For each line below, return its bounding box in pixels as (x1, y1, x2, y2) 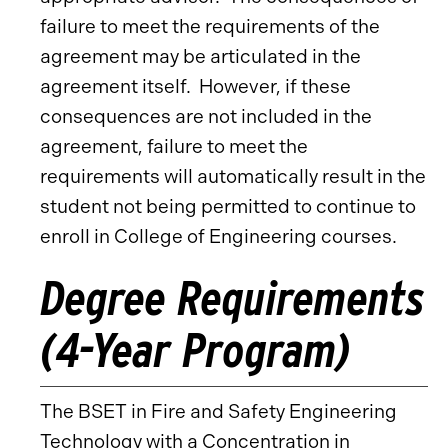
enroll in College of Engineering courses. (40, 225, 397, 248)
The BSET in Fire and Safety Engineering (40, 400, 397, 423)
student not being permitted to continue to (40, 195, 416, 218)
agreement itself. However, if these (40, 75, 351, 98)
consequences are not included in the (40, 105, 372, 128)
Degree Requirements (40, 269, 425, 327)
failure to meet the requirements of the (40, 15, 380, 38)
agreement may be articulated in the (40, 45, 361, 68)
